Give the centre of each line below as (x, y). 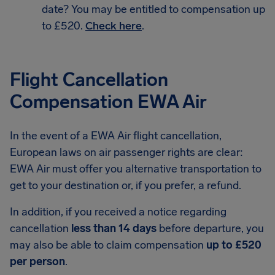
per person (37, 261)
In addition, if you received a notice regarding (118, 212)
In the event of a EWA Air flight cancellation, (116, 136)
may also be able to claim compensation (108, 245)
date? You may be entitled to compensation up (153, 9)
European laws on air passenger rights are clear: (126, 152)
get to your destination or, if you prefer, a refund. (126, 185)
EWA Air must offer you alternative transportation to (136, 169)
